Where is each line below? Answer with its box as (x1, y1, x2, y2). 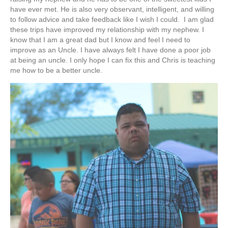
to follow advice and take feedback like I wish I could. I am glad (10, 15, 214, 23)
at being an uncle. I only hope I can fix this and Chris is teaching (10, 55, 215, 64)
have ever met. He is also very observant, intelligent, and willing (10, 5, 214, 13)
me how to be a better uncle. (10, 66, 102, 74)
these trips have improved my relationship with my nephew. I (10, 25, 204, 34)
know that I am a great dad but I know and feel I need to (10, 35, 190, 44)
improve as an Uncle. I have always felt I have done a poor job (10, 45, 211, 54)
